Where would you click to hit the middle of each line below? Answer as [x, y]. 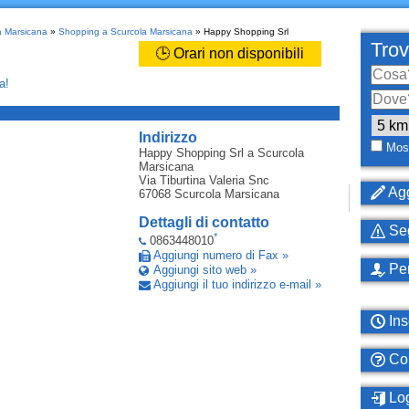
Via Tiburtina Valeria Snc [204, 180]
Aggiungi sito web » [204, 270]
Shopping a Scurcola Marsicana [125, 31]
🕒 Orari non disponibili [230, 53]
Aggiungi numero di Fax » [220, 256]
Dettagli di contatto [204, 222]
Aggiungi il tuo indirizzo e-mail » [237, 285]
